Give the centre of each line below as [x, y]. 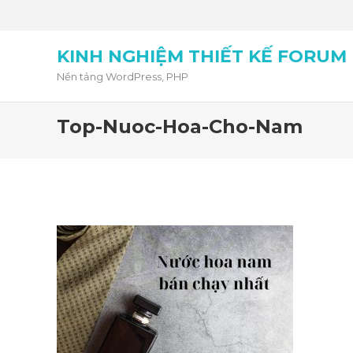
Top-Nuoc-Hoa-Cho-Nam [180, 126]
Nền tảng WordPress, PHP [123, 76]
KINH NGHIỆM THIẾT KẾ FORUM [202, 56]
